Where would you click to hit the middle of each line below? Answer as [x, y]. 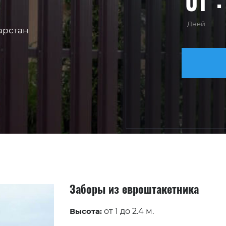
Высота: [86, 211]
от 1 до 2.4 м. [129, 211]
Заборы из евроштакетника [134, 189]
